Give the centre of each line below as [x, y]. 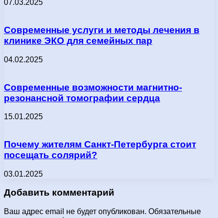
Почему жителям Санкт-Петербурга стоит [100, 145]
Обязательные [175, 212]
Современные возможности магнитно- [93, 87]
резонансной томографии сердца [82, 98]
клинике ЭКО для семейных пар [78, 41]
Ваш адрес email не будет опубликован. [75, 212]
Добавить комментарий [59, 193]
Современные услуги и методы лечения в [102, 30]
